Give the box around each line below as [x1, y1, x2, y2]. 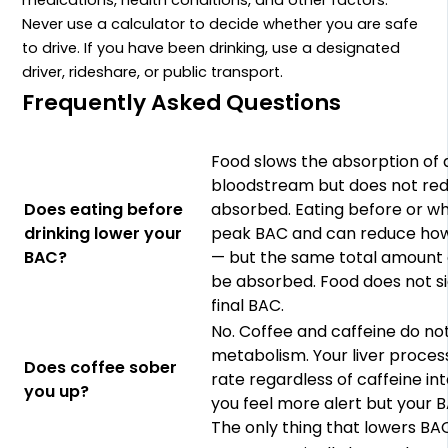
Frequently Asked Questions [22, 87, 342, 119]
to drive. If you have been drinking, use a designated [22, 37, 401, 58]
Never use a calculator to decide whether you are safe [22, 13, 419, 34]
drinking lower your [24, 221, 183, 245]
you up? [24, 379, 90, 403]
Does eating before [24, 197, 184, 221]
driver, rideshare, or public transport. [22, 61, 284, 82]
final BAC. [211, 293, 285, 317]
